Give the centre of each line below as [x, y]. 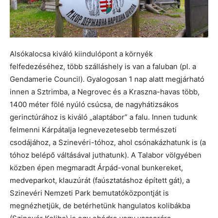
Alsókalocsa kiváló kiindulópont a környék [81, 54]
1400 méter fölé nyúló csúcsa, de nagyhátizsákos [94, 105]
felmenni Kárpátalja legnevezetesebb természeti [93, 130]
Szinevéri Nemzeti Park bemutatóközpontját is [89, 193]
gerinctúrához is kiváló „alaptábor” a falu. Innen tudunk [103, 117]
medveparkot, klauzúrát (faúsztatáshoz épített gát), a [100, 181]
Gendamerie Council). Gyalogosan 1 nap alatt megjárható [107, 79]
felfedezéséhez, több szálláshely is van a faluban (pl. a [103, 67]
